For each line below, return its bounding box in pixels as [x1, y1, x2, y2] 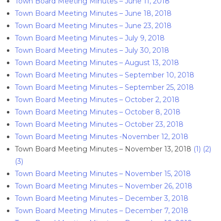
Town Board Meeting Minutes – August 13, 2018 [15, 58, 179, 67]
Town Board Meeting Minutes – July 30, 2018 [15, 46, 169, 55]
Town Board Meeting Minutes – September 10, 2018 [15, 71, 194, 79]
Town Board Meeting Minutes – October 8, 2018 [15, 108, 181, 116]
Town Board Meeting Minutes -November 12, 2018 [15, 132, 188, 141]
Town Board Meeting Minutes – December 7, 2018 [15, 206, 188, 215]
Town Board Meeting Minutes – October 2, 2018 [15, 95, 180, 104]
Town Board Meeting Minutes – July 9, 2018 [15, 34, 165, 42]
